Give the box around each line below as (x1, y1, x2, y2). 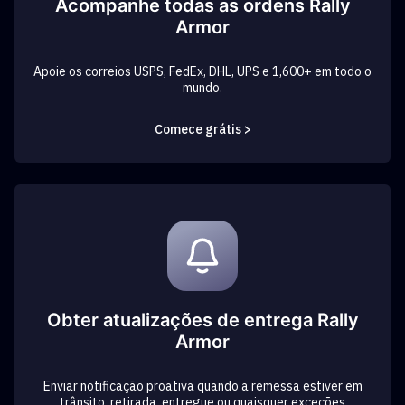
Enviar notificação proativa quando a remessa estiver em (42, 378, 363, 394)
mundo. (183, 80, 222, 96)
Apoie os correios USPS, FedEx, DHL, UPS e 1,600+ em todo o (33, 63, 372, 80)
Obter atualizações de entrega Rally (46, 309, 359, 331)
